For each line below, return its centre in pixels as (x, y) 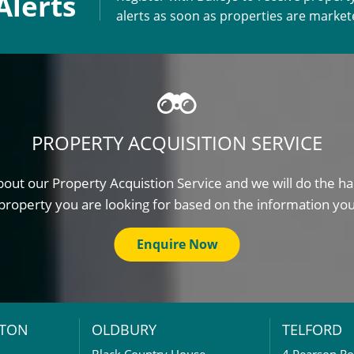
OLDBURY (124, 330)
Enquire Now (177, 244)
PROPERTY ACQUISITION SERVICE (177, 143)
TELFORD (312, 330)
